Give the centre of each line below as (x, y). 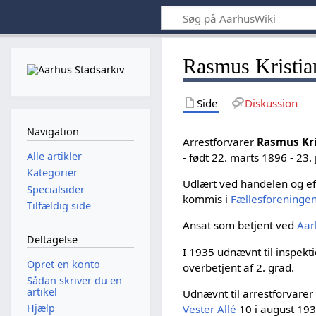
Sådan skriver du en (74, 281)
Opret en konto (63, 264)
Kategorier (52, 173)
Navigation (53, 132)
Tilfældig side (59, 205)
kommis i (207, 199)
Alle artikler (54, 157)
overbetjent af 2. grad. (239, 267)
